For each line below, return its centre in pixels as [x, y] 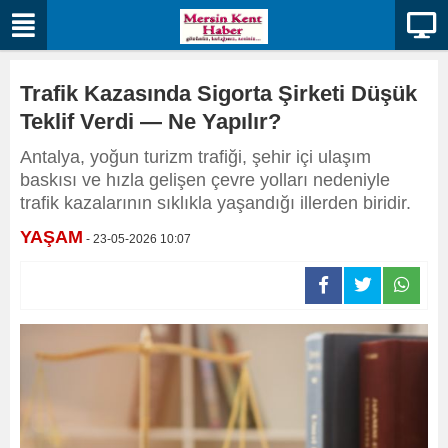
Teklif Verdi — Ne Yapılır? [150, 121]
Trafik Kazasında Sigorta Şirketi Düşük [218, 93]
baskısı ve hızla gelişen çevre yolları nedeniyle [205, 180]
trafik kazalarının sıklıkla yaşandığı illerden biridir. [215, 203]
